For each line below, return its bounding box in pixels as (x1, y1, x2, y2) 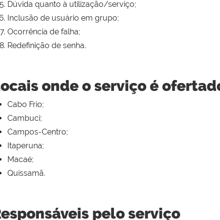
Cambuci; (7, 113, 42, 123)
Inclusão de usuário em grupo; (7, 13, 119, 23)
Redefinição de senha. (7, 41, 86, 51)
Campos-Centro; (7, 127, 68, 137)
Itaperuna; (7, 141, 44, 151)
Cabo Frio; (7, 100, 44, 110)
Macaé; (7, 155, 33, 165)
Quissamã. (7, 168, 45, 178)
